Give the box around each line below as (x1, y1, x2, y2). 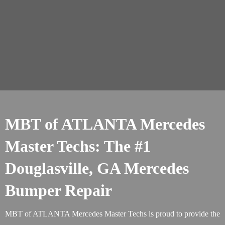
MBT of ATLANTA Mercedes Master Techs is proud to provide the (5, 209, 220, 218)
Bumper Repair (5, 181, 112, 199)
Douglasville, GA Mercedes (5, 159, 189, 177)
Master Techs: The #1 (5, 137, 151, 155)
